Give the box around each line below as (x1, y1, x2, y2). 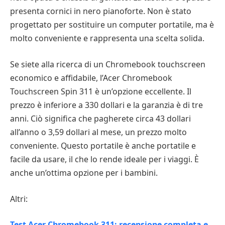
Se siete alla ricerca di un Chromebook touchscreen (10, 58, 205, 70)
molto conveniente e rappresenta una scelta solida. (10, 33, 204, 44)
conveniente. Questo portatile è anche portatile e (10, 140, 196, 151)
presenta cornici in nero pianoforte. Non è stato (10, 6, 191, 17)
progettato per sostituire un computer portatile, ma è (10, 19, 214, 31)
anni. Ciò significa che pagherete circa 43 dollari (10, 113, 191, 124)
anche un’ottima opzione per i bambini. (10, 167, 158, 178)
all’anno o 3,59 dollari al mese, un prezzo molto (10, 126, 187, 138)
